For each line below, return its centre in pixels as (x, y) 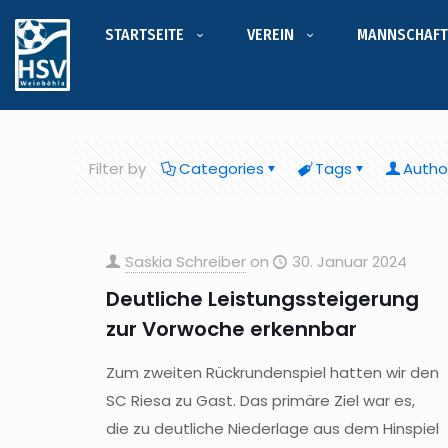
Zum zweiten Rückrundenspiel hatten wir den (272, 372)
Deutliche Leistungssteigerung (262, 299)
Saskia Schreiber (185, 261)
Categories (221, 168)
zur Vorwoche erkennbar (231, 329)
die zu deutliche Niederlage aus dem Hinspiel (272, 428)
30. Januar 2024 (349, 261)
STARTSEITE (144, 34)
